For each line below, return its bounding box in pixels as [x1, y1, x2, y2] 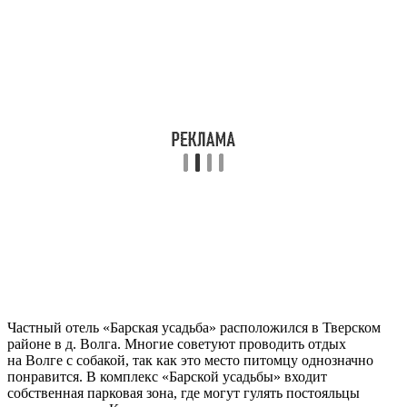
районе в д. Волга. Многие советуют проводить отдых [7, 335, 346, 352]
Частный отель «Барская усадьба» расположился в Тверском [7, 319, 381, 335]
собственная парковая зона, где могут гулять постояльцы [7, 384, 360, 401]
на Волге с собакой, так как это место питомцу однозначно [7, 352, 373, 368]
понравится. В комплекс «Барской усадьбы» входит [7, 368, 327, 384]
